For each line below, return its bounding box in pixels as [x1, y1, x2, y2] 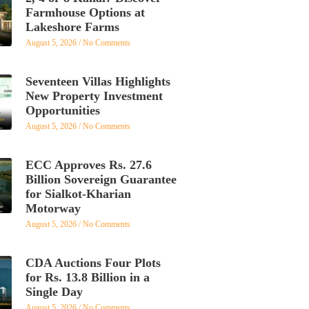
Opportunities [25, 103, 100, 117]
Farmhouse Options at [25, 5, 145, 19]
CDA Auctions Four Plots [25, 255, 161, 270]
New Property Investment [25, 88, 163, 103]
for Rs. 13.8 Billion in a [25, 270, 150, 284]
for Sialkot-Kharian [25, 186, 131, 201]
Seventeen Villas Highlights [25, 74, 170, 88]
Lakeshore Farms [25, 19, 119, 34]
